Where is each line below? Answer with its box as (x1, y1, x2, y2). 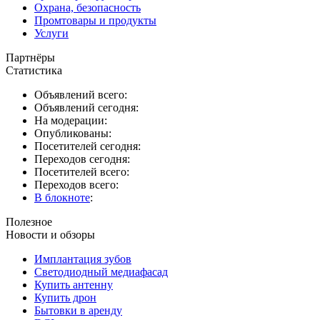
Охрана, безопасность (34, 1, 141, 14)
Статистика (6, 64, 62, 76)
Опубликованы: (34, 127, 111, 139)
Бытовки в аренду (34, 304, 122, 316)
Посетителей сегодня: (34, 140, 141, 152)
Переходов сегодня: (34, 153, 130, 165)
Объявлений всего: (34, 89, 127, 101)
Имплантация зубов (34, 253, 131, 265)
